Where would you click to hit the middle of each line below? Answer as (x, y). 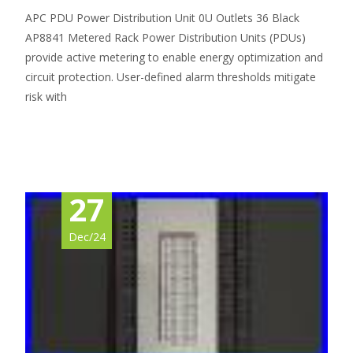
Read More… (60, 126)
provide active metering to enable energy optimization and (174, 58)
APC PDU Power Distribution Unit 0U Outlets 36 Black (162, 18)
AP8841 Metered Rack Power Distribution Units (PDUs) (165, 38)
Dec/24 (87, 237)
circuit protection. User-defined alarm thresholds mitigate (171, 77)
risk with (46, 97)
